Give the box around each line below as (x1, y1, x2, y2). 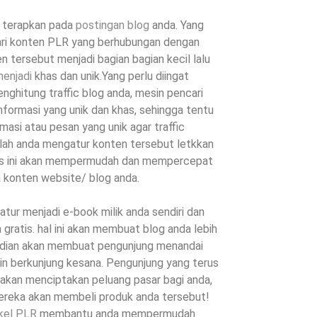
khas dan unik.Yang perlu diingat (32, 69, 190, 83)
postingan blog (76, 18, 150, 33)
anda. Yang (149, 18, 204, 33)
